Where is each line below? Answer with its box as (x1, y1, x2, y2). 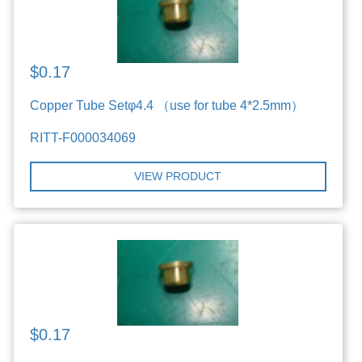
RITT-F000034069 (30, 130, 137, 145)
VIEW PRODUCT (134, 169, 222, 183)
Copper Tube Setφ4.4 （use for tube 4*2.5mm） (30, 98, 305, 112)
